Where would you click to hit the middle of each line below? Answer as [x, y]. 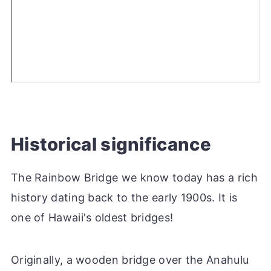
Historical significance [111, 144]
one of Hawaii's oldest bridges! [92, 217]
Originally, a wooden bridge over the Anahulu [130, 260]
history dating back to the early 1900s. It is [124, 197]
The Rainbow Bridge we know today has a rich [134, 177]
